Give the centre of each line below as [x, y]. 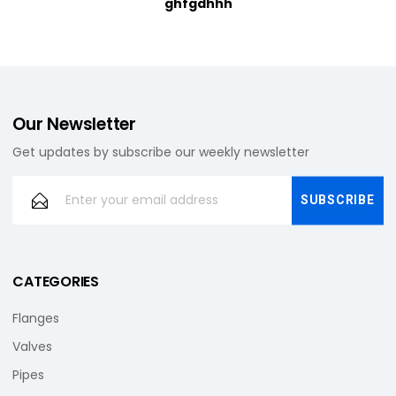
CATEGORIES [56, 282]
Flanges [36, 318]
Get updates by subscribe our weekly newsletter [161, 152]
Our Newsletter [74, 124]
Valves [33, 346]
